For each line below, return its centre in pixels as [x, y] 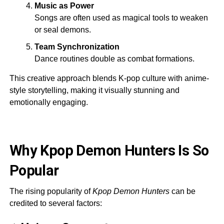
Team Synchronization [77, 46]
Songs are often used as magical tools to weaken [121, 17]
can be [182, 191]
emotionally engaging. [48, 102]
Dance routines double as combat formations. [114, 58]
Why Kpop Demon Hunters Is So [109, 150]
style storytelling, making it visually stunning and [94, 90]
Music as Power [64, 5]
